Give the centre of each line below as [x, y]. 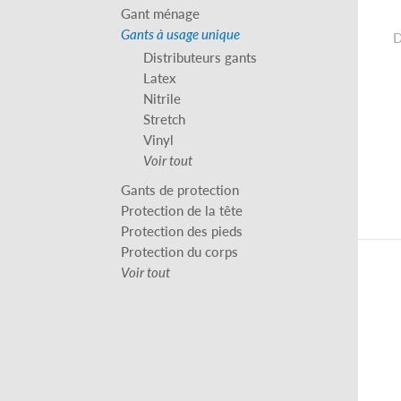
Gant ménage [160, 13]
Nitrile [162, 98]
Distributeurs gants [200, 56]
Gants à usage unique [180, 33]
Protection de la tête [182, 209]
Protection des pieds [182, 230]
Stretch [164, 118]
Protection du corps [179, 251]
